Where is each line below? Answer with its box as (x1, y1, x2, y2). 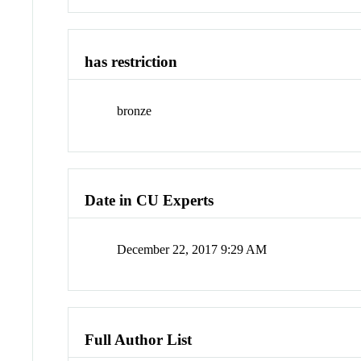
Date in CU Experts (85, 192, 214, 210)
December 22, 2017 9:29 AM (117, 243, 268, 257)
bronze (117, 103, 152, 118)
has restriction (85, 53, 178, 71)
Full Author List (85, 330, 193, 348)
